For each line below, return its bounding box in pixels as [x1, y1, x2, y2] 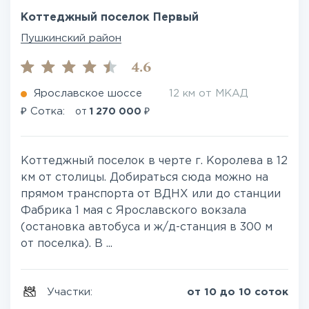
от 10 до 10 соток [187, 288, 288, 297]
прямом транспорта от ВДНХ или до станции [21, 189, 281, 199]
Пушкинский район [21, 34, 121, 43]
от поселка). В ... [21, 239, 112, 249]
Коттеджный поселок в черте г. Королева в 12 [21, 156, 288, 166]
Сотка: [27, 107, 68, 116]
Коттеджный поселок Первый [21, 12, 199, 23]
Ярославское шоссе [34, 89, 142, 98]
